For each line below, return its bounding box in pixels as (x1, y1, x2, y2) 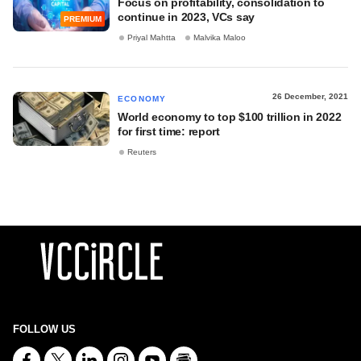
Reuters (127, 147, 156, 157)
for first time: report (118, 125, 220, 138)
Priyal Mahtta (127, 33, 176, 43)
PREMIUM (64, 15, 102, 24)
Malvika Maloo (193, 33, 246, 43)
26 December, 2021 (272, 92, 348, 101)
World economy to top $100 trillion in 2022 (118, 110, 342, 123)
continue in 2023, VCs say (118, 10, 255, 23)
